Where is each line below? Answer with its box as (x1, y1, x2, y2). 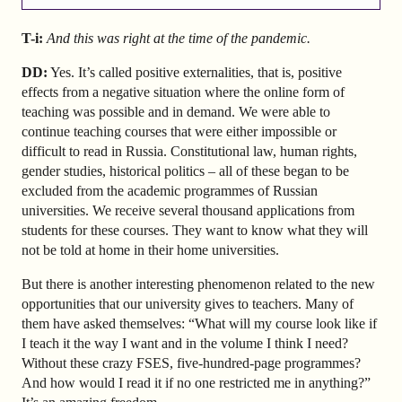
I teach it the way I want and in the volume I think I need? (22, 335, 348, 351)
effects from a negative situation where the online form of (22, 83, 345, 100)
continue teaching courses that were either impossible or (22, 123, 336, 139)
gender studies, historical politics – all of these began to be (22, 162, 349, 179)
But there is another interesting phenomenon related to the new (22, 275, 375, 292)
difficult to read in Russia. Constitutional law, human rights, (22, 143, 357, 159)
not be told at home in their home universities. (22, 241, 279, 258)
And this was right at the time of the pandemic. (47, 30, 310, 46)
